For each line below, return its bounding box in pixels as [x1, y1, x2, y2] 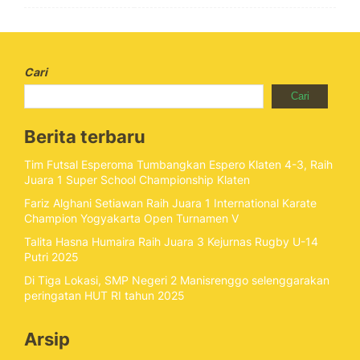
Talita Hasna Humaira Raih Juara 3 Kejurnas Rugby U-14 [24, 235, 318, 248]
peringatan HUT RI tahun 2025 [24, 288, 185, 302]
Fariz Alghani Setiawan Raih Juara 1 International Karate [24, 196, 317, 210]
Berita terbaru [24, 126, 145, 147]
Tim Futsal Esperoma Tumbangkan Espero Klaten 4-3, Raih [24, 157, 333, 171]
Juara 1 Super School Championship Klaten [24, 173, 250, 186]
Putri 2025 [24, 250, 79, 264]
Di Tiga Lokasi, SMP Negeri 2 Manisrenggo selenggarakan [24, 273, 329, 287]
